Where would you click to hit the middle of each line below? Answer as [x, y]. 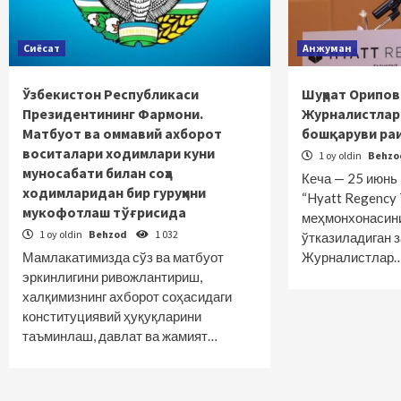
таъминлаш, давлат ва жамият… [120, 336]
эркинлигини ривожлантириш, [112, 277]
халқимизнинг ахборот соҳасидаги [127, 296]
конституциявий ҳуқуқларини [112, 316]
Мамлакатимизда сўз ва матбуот [123, 257]
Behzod [109, 234]
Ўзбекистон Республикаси [111, 94]
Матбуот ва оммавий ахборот [122, 133]
